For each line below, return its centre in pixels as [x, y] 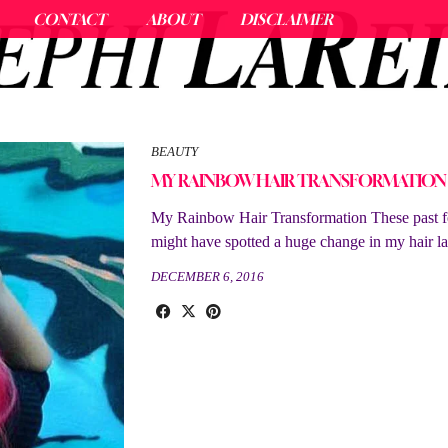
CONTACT [69, 19]
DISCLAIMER [286, 19]
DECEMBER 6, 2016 [208, 276]
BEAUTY [175, 151]
